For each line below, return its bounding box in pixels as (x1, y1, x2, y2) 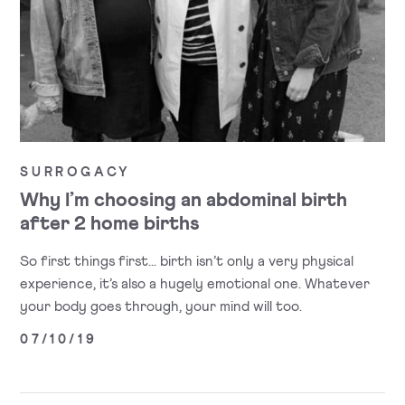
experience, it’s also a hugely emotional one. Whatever (20, 276, 371, 291)
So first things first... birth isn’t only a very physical (20, 253, 354, 268)
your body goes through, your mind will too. (20, 298, 303, 314)
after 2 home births (20, 212, 201, 234)
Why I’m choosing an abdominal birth (20, 189, 348, 211)
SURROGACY (20, 166, 131, 180)
